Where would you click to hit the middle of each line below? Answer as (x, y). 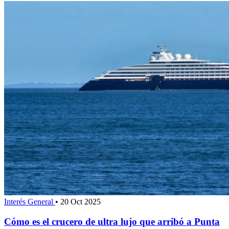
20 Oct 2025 (81, 202)
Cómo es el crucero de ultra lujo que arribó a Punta (112, 221)
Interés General (30, 202)
